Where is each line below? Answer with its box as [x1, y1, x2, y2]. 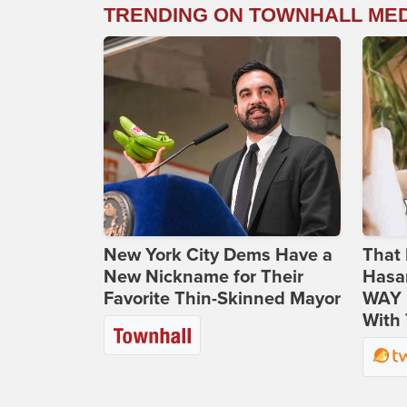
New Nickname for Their [104, 266, 303, 289]
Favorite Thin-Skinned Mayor [104, 288, 341, 311]
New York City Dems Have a [104, 244, 333, 267]
